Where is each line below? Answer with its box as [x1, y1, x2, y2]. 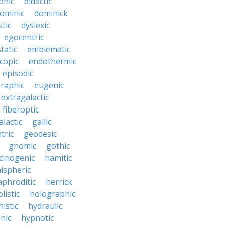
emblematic [27, 44, 70, 55]
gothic [46, 140, 70, 151]
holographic [30, 188, 75, 199]
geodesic [24, 128, 57, 139]
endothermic [29, 56, 76, 67]
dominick [34, 8, 68, 19]
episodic [3, 68, 33, 79]
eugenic [34, 80, 64, 91]
